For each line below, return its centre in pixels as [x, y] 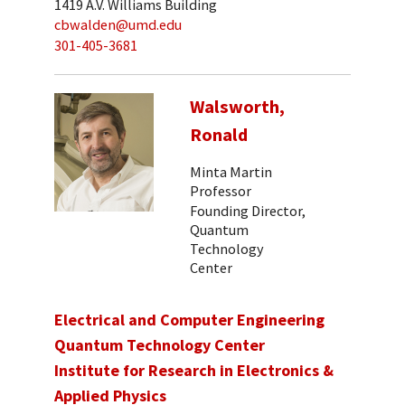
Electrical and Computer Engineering [189, 319]
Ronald [219, 135]
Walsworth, [237, 107]
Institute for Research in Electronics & [194, 370]
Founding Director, [248, 211]
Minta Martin [231, 171]
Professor [221, 190]
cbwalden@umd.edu [118, 25]
